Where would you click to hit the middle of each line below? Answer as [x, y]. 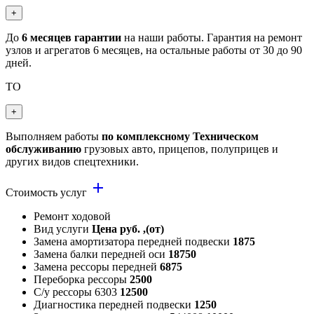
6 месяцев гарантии [71, 38]
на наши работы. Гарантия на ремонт [212, 38]
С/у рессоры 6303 [77, 292]
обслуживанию [43, 149]
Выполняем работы [54, 137]
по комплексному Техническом [180, 137]
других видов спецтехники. [72, 162]
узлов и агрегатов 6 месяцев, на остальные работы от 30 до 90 [154, 50]
